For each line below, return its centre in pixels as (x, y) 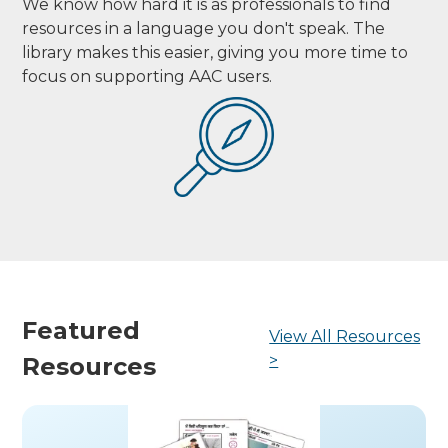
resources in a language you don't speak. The (204, 28)
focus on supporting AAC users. (147, 76)
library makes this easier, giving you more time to (215, 52)
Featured (81, 330)
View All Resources (345, 336)
